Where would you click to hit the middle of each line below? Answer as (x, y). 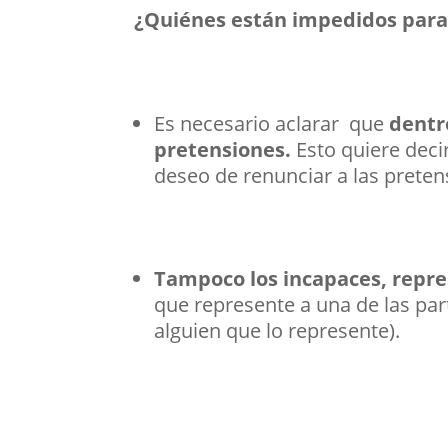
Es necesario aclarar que (272, 124)
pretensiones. (223, 150)
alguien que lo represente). (280, 331)
